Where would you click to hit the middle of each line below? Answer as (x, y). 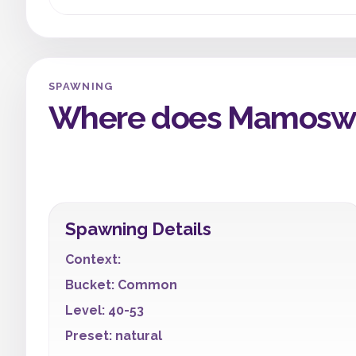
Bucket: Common (121, 285)
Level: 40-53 (104, 310)
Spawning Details (138, 229)
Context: (93, 259)
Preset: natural (114, 336)
